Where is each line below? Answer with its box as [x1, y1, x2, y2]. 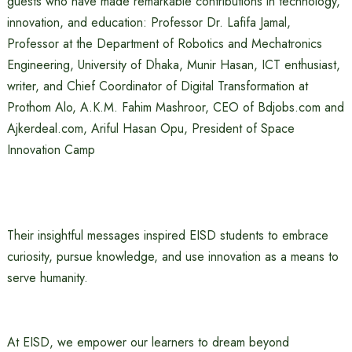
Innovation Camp [6, 141, 95, 159]
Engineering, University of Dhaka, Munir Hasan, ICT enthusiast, [6, 56, 340, 75]
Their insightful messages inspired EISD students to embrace [6, 226, 328, 245]
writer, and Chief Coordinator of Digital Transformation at [6, 77, 308, 96]
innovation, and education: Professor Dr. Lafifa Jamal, [6, 13, 291, 32]
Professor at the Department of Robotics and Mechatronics [6, 35, 322, 53]
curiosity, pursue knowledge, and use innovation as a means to [6, 247, 339, 266]
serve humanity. [6, 269, 88, 288]
